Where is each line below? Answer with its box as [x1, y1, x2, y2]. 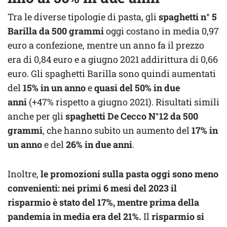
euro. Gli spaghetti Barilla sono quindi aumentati [8, 67, 216, 80]
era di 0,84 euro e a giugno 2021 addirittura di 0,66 [8, 53, 218, 66]
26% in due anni [66, 138, 132, 151]
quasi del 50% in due [94, 82, 180, 94]
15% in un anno [23, 82, 86, 94]
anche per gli [8, 110, 65, 123]
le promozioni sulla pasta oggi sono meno [41, 168, 218, 180]
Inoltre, [8, 168, 41, 180]
